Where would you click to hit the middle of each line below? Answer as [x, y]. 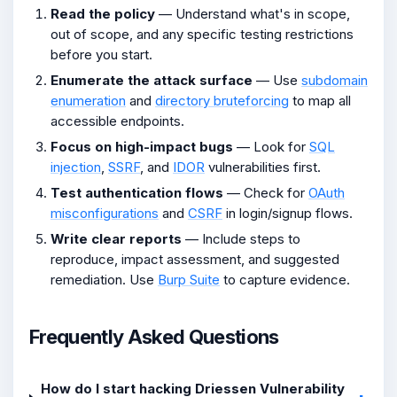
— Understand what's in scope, [253, 13]
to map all [320, 100]
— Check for [266, 192]
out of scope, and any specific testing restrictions [202, 34]
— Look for [271, 146]
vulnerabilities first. [263, 167]
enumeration [88, 100]
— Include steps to [241, 238]
